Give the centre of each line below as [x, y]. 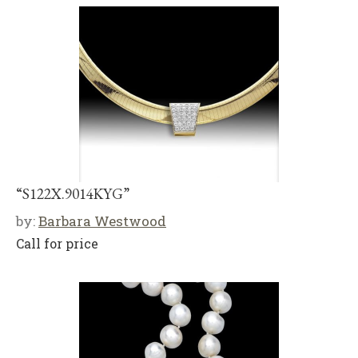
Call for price [57, 243]
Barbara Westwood [102, 221]
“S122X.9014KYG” [73, 193]
